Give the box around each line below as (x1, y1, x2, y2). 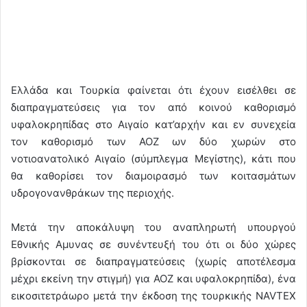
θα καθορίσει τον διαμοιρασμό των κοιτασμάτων (11, 169, 296, 182)
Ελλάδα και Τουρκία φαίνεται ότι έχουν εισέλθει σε (11, 83, 296, 97)
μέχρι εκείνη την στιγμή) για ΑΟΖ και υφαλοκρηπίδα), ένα (11, 271, 296, 285)
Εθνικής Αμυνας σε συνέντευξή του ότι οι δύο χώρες (11, 237, 296, 251)
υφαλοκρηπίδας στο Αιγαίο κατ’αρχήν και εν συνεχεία (11, 117, 296, 131)
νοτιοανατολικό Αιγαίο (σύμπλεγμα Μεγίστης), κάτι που (11, 151, 296, 165)
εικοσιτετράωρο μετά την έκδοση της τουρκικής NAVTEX (11, 288, 296, 302)
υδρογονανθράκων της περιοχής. (11, 186, 174, 199)
